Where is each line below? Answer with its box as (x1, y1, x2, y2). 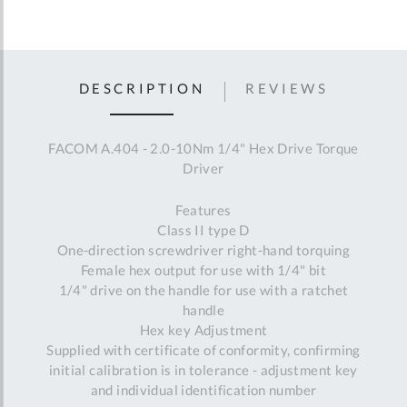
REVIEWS (245, 79, 329, 96)
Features (175, 202, 232, 219)
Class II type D (157, 222, 250, 239)
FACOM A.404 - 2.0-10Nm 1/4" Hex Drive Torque (48, 140, 359, 157)
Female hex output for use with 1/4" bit (81, 262, 326, 279)
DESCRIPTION (78, 79, 205, 96)
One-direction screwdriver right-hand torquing (56, 242, 351, 259)
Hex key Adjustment (139, 322, 268, 339)
